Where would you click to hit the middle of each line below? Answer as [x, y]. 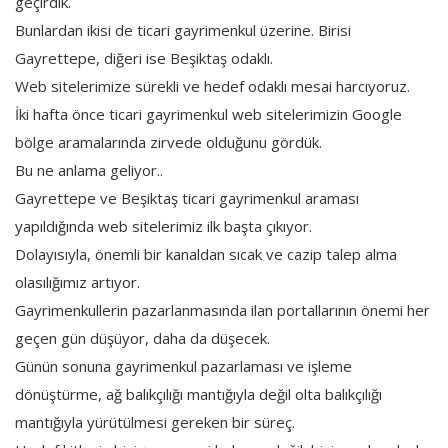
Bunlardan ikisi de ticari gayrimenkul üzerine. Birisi [183, 29]
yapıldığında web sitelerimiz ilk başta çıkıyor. [163, 225]
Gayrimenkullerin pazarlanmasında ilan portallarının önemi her [222, 309]
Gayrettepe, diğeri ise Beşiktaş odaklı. [144, 57]
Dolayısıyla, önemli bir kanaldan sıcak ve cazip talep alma [206, 253]
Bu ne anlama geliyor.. [89, 169]
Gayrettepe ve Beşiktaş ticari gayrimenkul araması [187, 197]
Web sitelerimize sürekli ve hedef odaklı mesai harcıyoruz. [212, 85]
